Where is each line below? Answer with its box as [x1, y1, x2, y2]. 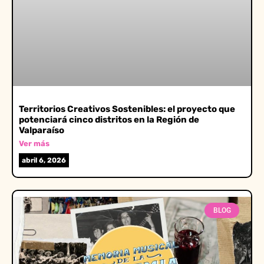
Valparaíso [19, 125, 64, 136]
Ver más [19, 139, 49, 148]
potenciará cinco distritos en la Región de [19, 114, 199, 126]
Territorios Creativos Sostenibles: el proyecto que [19, 104, 235, 115]
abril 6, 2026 [22, 156, 66, 165]
